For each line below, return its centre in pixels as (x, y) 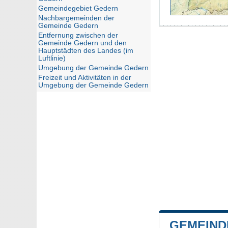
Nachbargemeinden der (76, 18)
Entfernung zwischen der (78, 35)
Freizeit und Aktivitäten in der (85, 78)
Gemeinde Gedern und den (82, 43)
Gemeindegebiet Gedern (78, 8)
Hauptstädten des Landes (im (86, 51)
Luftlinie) (52, 58)
